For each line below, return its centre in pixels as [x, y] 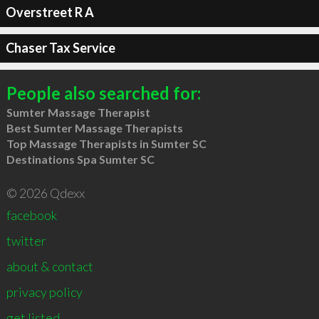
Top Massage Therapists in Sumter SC [106, 143]
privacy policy [44, 292]
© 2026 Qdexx [45, 193]
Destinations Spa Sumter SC [80, 159]
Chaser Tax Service [60, 48]
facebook [31, 215]
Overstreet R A [49, 12]
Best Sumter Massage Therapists [94, 127]
